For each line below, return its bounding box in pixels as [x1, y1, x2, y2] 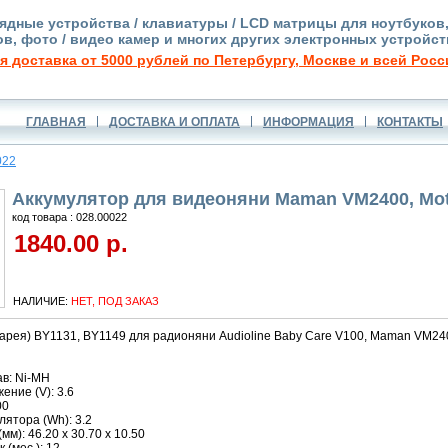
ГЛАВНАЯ [26, 115, 86, 129]
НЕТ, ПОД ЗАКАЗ [71, 295, 159, 307]
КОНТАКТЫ [377, 115, 443, 129]
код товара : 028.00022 [12, 211, 127, 223]
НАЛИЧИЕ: [7, 295, 71, 307]
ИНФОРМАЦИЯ [263, 115, 354, 129]
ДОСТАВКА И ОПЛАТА [109, 115, 240, 129]
